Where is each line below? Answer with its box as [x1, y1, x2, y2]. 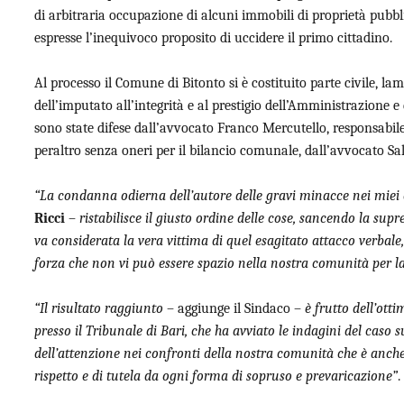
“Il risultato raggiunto [34, 300, 164, 317]
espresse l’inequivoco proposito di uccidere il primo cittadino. [34, 30, 393, 46]
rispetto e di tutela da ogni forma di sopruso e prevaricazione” [34, 368, 399, 384]
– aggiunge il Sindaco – [163, 300, 306, 317]
